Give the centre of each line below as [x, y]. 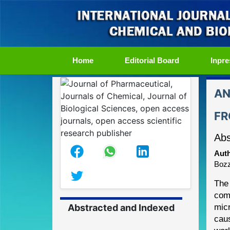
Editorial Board [152, 60]
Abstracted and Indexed [121, 207]
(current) [109, 60]
